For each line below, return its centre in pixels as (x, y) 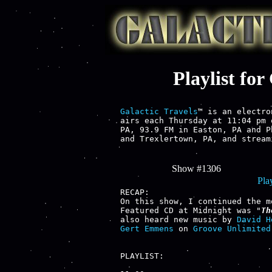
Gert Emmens (147, 228)
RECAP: (135, 192)
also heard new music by (178, 219)
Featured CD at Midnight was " (191, 210)
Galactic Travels (159, 111)
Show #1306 (196, 168)
